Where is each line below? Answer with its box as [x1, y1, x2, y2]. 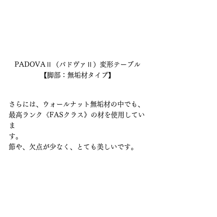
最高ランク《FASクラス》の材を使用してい [9, 111, 145, 118]
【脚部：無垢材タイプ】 [40, 71, 115, 78]
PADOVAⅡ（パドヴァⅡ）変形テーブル [15, 61, 140, 68]
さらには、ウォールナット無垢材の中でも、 [9, 100, 144, 108]
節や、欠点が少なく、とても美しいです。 [9, 143, 138, 150]
